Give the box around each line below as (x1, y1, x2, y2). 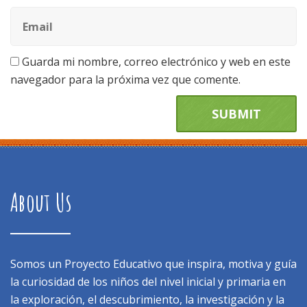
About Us (10, 186, 72, 218)
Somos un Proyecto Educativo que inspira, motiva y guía (10, 256, 297, 271)
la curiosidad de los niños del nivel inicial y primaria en (10, 274, 286, 289)
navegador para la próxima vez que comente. (10, 72, 241, 87)
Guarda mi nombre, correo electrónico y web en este (22, 54, 291, 69)
